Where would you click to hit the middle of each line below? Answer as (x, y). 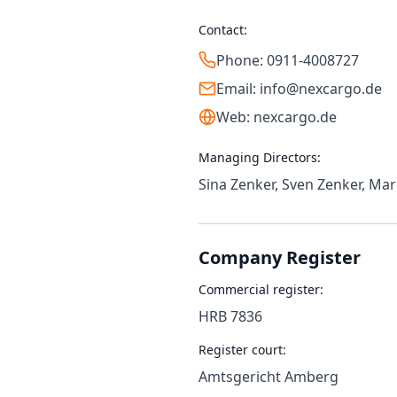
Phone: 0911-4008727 (288, 60)
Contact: (223, 30)
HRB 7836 (230, 316)
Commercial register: (261, 289)
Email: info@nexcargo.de (299, 89)
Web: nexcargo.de (276, 117)
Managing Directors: (260, 157)
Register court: (242, 350)
